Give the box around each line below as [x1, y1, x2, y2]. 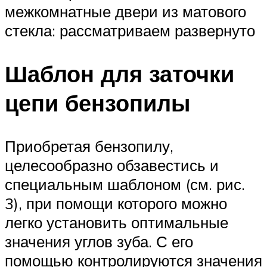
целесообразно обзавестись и [5, 156, 219, 175]
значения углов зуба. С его [5, 232, 193, 251]
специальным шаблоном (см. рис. [5, 175, 245, 194]
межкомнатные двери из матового [5, 2, 246, 21]
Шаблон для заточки [5, 59, 234, 89]
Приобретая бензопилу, [5, 136, 173, 156]
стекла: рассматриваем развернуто [5, 21, 255, 41]
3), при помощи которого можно [5, 194, 227, 213]
